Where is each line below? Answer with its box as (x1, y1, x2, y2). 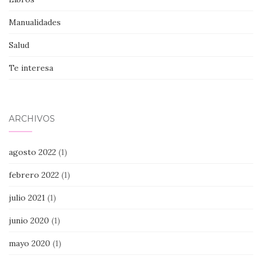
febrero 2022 (9, 169, 59, 180)
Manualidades (9, 16, 61, 27)
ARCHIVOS (9, 113, 55, 124)
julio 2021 (9, 192, 45, 203)
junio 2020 (9, 215, 49, 226)
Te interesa (9, 62, 53, 73)
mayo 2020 (9, 237, 50, 249)
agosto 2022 (9, 146, 56, 157)
